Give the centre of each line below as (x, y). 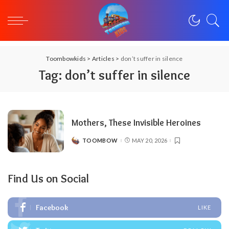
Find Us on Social (48, 178)
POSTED (84, 143)
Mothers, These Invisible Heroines (136, 123)
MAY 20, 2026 (150, 141)
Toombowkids (66, 59)
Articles (103, 59)
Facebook (52, 207)
